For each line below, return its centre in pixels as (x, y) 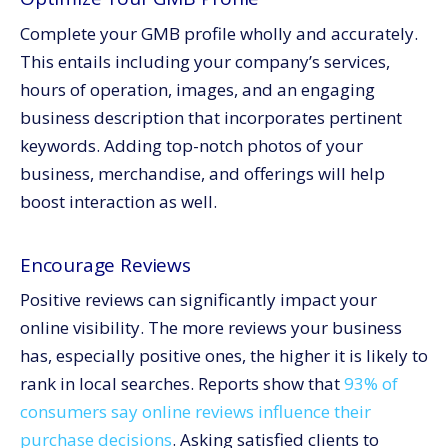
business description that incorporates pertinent (211, 117)
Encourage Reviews (105, 264)
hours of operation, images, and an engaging (197, 89)
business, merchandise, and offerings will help (202, 173)
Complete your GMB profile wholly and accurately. (219, 33)
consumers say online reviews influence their (195, 411)
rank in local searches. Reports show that (182, 383)
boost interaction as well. (118, 201)
